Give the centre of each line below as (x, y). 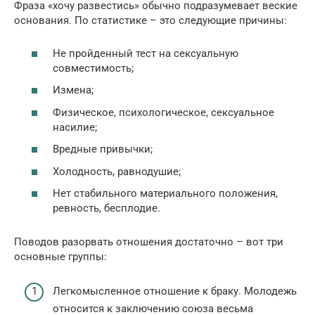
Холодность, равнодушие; (117, 171)
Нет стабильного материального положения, (165, 194)
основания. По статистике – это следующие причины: (150, 21)
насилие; (75, 127)
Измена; (73, 90)
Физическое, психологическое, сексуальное (163, 112)
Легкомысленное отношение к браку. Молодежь (175, 291)
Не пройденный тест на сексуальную (146, 53)
